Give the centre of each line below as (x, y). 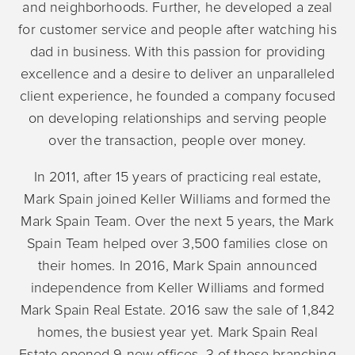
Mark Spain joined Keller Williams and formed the (177, 198)
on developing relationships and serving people (177, 118)
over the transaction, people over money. (177, 140)
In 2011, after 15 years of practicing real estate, (177, 176)
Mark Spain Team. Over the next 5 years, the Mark (177, 221)
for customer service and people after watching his (177, 29)
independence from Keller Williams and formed (177, 287)
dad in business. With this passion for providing (177, 51)
